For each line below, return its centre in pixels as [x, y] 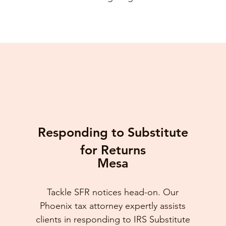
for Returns [113, 150]
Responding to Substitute [113, 132]
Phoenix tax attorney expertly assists [113, 206]
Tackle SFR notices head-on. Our [113, 192]
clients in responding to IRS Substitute [113, 219]
